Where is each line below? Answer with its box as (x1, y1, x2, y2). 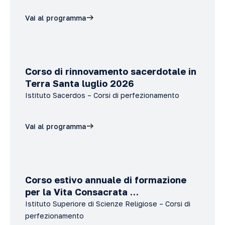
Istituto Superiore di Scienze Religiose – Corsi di (25, 199, 190, 208)
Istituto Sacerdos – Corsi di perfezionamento (25, 91, 179, 99)
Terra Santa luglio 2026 (25, 78, 134, 89)
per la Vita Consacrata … (25, 186, 139, 197)
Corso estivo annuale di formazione (25, 174, 186, 185)
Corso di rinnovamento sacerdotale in (25, 66, 196, 77)
